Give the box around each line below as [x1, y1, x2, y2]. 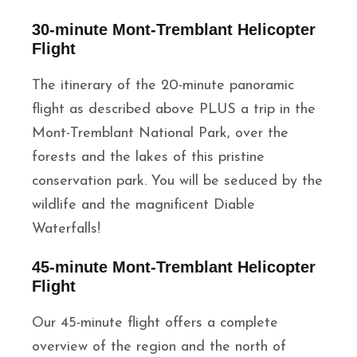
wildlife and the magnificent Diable [32, 198, 255, 214]
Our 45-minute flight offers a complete [32, 316, 278, 331]
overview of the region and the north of [32, 339, 286, 355]
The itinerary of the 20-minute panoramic [32, 78, 294, 94]
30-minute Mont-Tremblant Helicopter [32, 21, 316, 39]
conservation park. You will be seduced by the [32, 174, 323, 190]
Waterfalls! [32, 222, 100, 237]
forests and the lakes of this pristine [32, 150, 265, 166]
